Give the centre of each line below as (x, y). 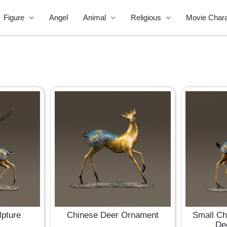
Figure (14, 17)
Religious (146, 17)
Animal (94, 17)
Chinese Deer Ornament (113, 215)
